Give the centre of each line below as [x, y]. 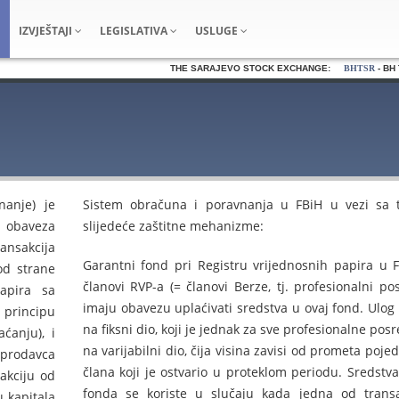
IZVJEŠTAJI [47, 31]
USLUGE [218, 31]
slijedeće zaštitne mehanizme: [173, 226]
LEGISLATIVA [135, 31]
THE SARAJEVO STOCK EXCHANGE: [246, 68]
